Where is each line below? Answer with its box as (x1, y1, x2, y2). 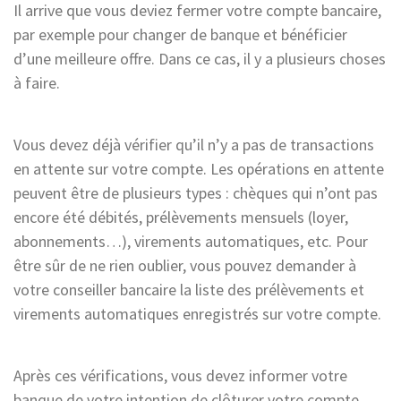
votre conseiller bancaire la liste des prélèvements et (13, 278, 364, 300)
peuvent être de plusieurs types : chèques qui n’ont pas (13, 182, 378, 203)
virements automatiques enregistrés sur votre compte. (13, 303, 381, 324)
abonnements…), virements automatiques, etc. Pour (13, 230, 368, 252)
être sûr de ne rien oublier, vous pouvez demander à (13, 254, 356, 276)
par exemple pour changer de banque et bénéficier (13, 23, 347, 45)
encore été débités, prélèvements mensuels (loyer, (13, 206, 348, 227)
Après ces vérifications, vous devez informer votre (13, 364, 347, 386)
